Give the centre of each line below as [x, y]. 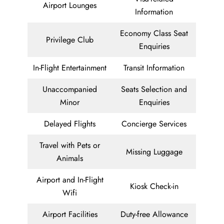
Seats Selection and [154, 89]
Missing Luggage [154, 152]
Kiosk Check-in [154, 186]
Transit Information [154, 68]
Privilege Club [70, 40]
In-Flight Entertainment [70, 68]
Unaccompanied [70, 89]
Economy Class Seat [154, 33]
